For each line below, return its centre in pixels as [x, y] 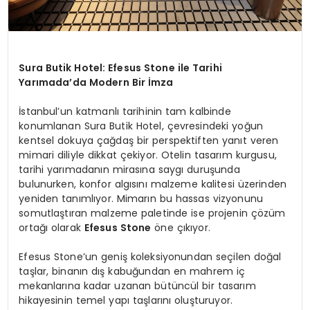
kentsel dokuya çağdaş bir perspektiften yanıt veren [149, 140]
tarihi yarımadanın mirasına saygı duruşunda [129, 169]
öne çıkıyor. [181, 227]
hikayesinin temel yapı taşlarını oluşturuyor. [126, 300]
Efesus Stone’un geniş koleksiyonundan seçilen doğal [150, 256]
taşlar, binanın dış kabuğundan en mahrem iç [132, 271]
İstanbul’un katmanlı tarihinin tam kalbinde [125, 111]
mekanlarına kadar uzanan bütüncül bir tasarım [137, 285]
